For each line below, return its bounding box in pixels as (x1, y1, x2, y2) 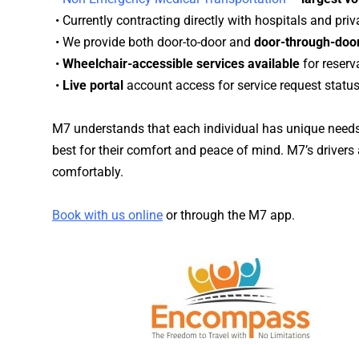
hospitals (255, 13, 307, 29)
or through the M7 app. (163, 208, 295, 224)
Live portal (63, 78, 123, 94)
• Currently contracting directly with (52, 13, 255, 29)
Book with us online (52, 208, 163, 224)
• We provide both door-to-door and (52, 34, 254, 50)
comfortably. (52, 164, 123, 180)
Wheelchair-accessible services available (63, 56, 300, 72)
